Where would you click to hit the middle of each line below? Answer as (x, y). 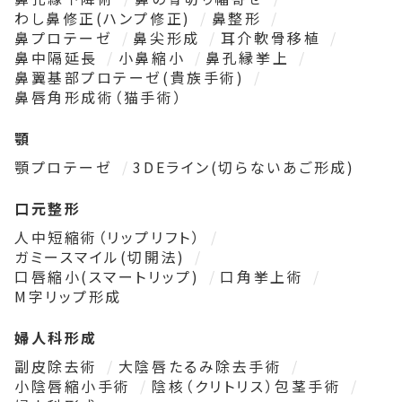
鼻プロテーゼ (66, 38)
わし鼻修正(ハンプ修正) (106, 18)
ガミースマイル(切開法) (103, 257)
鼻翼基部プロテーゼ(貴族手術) (132, 78)
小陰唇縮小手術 (76, 386)
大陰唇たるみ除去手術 (203, 367)
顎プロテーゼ (66, 167)
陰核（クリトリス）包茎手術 (249, 386)
